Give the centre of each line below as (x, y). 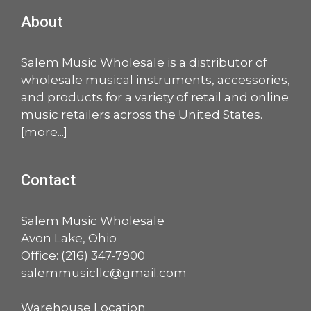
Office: (41, 255)
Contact (48, 180)
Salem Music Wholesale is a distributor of (144, 62)
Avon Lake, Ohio (69, 238)
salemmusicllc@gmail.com (104, 272)
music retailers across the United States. (142, 114)
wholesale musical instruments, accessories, (155, 79)
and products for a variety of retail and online (155, 97)
